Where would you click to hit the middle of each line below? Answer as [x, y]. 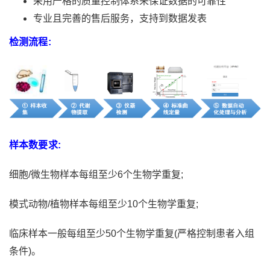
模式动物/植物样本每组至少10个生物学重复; [104, 204]
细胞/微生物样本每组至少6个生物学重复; [96, 174]
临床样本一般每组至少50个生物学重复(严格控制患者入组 [132, 233]
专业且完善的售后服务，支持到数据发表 [120, 19]
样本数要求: [35, 145]
